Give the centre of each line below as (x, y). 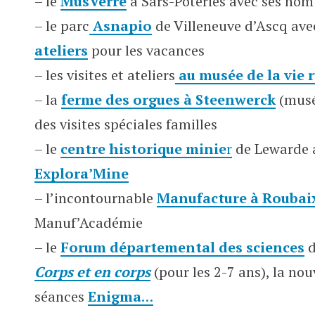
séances (61, 296)
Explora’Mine (82, 173)
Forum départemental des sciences (182, 247)
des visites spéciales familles (126, 124)
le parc (66, 26)
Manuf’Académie (89, 223)
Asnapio (121, 26)
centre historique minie (143, 149)
